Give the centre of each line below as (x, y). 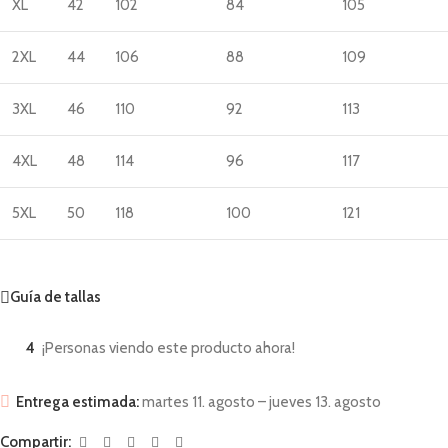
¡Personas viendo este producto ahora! (168, 347)
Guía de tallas (55, 297)
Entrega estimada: (77, 401)
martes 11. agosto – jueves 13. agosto (260, 401)
